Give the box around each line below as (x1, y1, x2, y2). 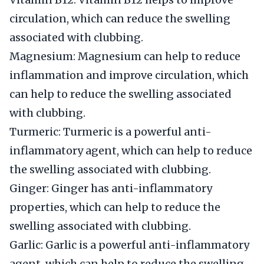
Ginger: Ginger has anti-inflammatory (9, 181, 212, 195)
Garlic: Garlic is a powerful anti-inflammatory (9, 238, 249, 252)
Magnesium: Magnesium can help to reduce (9, 49, 240, 63)
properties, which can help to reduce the (9, 200, 220, 214)
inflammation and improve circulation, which (9, 68, 249, 82)
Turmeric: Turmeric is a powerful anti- (9, 125, 212, 138)
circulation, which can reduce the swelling (9, 12, 230, 25)
